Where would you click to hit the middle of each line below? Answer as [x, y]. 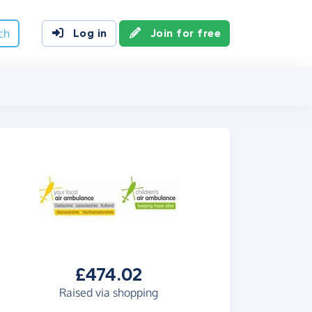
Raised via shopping [109, 292]
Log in [90, 33]
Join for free [185, 33]
